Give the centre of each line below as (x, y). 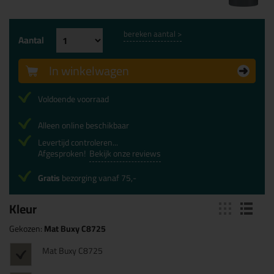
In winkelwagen (89, 71)
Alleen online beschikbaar (83, 125)
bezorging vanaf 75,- (98, 178)
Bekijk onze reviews (125, 154)
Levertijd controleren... (78, 143)
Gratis (49, 178)
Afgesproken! (64, 154)
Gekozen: (27, 229)
